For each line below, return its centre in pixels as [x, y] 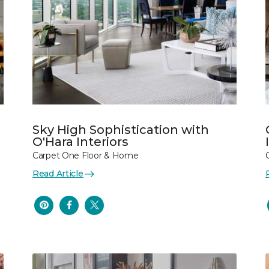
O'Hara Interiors [80, 142]
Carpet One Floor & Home [86, 156]
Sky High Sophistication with [121, 130]
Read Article [58, 174]
